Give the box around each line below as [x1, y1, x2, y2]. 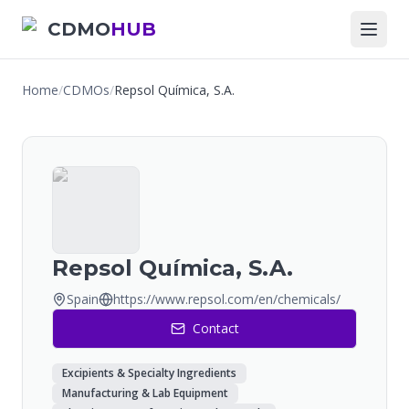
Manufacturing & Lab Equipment [62, 385, 228, 401]
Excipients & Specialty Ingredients [62, 365, 236, 381]
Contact [192, 320, 239, 337]
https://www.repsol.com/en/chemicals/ [113, 290, 341, 308]
